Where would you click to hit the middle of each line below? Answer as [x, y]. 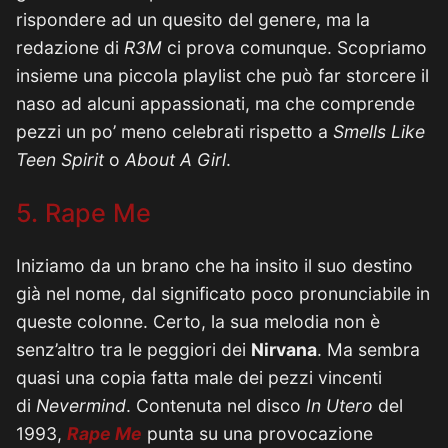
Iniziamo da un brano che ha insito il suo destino [214, 265]
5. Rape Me [83, 213]
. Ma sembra [368, 349]
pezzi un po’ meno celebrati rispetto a [174, 131]
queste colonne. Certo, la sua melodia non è [198, 321]
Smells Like [379, 131]
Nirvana [284, 349]
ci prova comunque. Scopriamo [294, 47]
